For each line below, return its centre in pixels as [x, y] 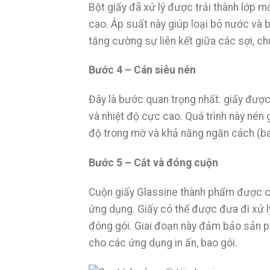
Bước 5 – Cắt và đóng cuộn [153, 162]
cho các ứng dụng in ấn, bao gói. [163, 243]
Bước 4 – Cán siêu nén [143, 70]
